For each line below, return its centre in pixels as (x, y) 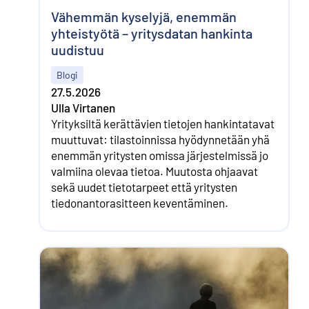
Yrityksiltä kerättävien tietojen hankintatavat (163, 124)
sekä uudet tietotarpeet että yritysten (144, 187)
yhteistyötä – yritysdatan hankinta (152, 33)
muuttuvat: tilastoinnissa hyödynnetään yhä (160, 140)
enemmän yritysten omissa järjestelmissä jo (160, 156)
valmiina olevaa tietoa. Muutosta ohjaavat (154, 171)
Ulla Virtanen (83, 108)
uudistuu (78, 50)
